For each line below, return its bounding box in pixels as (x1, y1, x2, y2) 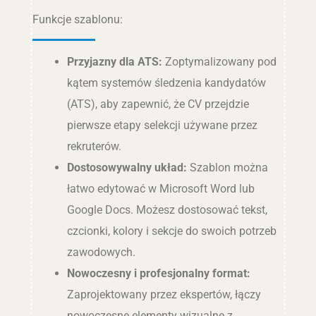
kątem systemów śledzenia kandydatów (66, 76, 266, 90)
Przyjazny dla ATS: (66, 55, 162, 69)
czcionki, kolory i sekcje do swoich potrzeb (66, 224, 276, 238)
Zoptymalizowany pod (162, 55, 276, 69)
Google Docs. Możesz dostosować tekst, (66, 203, 267, 217)
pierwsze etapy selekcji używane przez (66, 119, 257, 133)
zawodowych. (66, 245, 135, 260)
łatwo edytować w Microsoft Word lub (66, 182, 255, 196)
